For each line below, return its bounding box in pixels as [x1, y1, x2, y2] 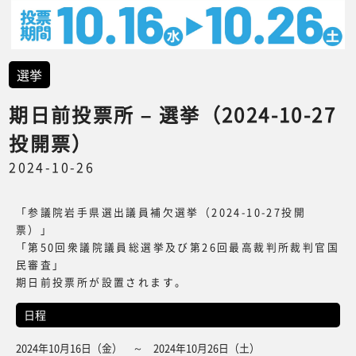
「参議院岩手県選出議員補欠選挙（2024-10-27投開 [15, 203, 306, 219]
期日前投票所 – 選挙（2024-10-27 [9, 100, 337, 130]
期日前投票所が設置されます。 [15, 273, 188, 289]
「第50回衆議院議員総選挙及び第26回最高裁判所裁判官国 [15, 238, 339, 254]
